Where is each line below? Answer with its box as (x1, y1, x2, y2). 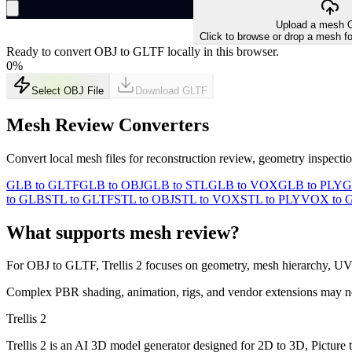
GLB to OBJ (79, 178, 144, 192)
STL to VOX (174, 192, 240, 206)
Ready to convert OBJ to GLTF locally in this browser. (6, 44, 279, 58)
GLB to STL (144, 178, 208, 192)
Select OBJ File (31, 84, 104, 97)
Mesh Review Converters (6, 114, 209, 135)
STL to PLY (240, 192, 301, 206)
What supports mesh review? (6, 222, 240, 243)
